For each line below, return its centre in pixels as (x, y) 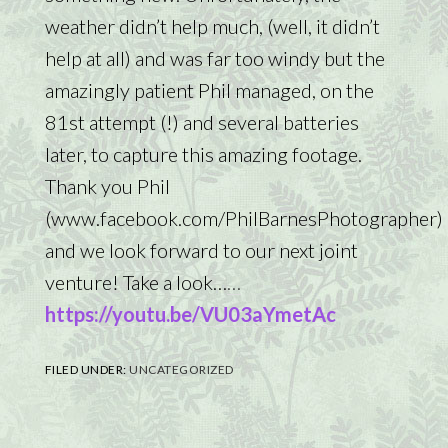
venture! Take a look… (135, 281)
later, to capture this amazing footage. (203, 153)
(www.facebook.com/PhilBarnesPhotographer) (243, 217)
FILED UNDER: (87, 369)
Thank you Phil (107, 185)
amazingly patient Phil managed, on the (209, 89)
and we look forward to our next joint (201, 249)
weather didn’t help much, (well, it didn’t (212, 25)
